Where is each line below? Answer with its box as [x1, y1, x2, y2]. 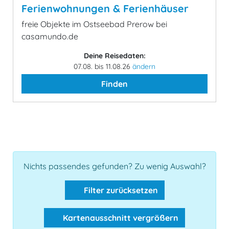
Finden [101, 78, 128, 89]
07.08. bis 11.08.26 [74, 61, 132, 71]
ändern [132, 61, 155, 71]
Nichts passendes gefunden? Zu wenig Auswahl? [23, 161, 206, 171]
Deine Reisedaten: [83, 51, 146, 60]
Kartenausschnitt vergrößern [63, 212, 178, 223]
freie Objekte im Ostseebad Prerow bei [21, 18, 167, 29]
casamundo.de [21, 31, 78, 41]
